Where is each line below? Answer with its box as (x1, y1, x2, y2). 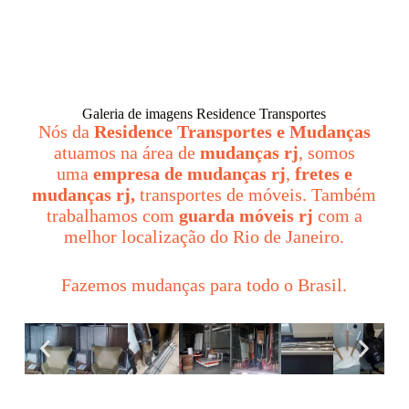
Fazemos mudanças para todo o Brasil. (61, 274, 348, 295)
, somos (298, 142, 355, 163)
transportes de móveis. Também (140, 184, 377, 204)
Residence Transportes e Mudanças (93, 121, 371, 142)
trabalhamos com (46, 204, 179, 225)
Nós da (37, 121, 94, 142)
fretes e (294, 163, 352, 184)
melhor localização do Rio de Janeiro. (64, 225, 345, 246)
